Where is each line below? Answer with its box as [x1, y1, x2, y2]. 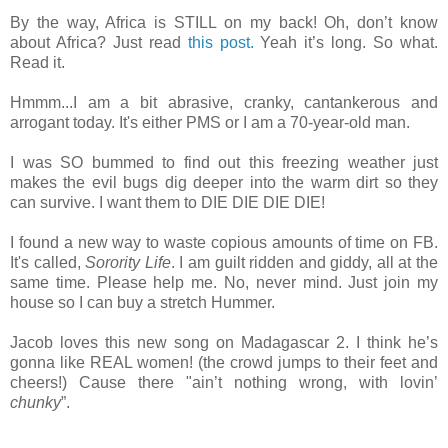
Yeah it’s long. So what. [253, 34, 439, 52]
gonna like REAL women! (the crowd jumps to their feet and [10, 354, 438, 372]
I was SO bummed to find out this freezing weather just [10, 154, 438, 172]
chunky [10, 394, 61, 412]
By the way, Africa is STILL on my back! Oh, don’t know [10, 14, 438, 32]
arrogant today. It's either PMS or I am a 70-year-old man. [10, 114, 410, 132]
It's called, [10, 254, 86, 272]
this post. [187, 34, 254, 52]
